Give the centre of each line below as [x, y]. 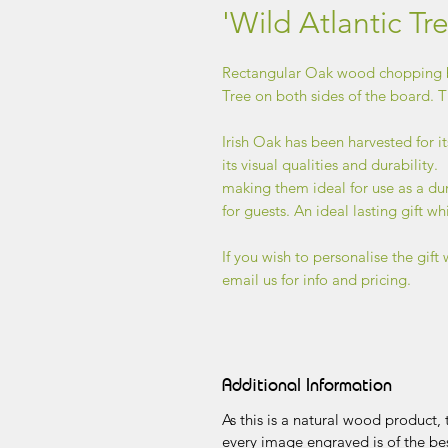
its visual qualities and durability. [330, 164]
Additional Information [307, 384]
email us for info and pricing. [316, 279]
